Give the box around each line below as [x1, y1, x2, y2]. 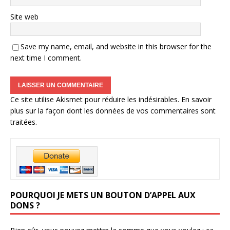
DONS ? [10, 200, 40, 211]
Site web [10, 12, 39, 22]
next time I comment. [10, 53, 82, 63]
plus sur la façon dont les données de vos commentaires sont [10, 106, 216, 116]
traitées [10, 117, 35, 127]
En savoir [181, 94, 212, 104]
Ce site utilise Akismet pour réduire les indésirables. [10, 94, 181, 104]
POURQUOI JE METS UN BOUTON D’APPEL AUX [10, 189, 196, 201]
